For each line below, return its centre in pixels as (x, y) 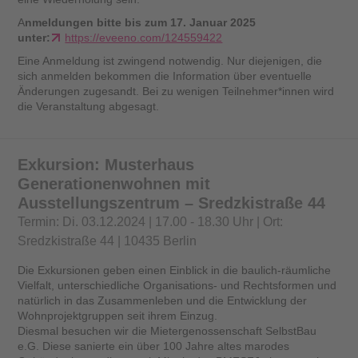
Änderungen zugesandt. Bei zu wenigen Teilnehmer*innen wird (176, 91)
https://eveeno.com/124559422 (144, 38)
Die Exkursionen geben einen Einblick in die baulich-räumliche (175, 270)
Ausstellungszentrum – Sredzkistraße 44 (172, 203)
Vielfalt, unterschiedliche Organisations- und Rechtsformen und (177, 285)
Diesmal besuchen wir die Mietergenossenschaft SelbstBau (167, 330)
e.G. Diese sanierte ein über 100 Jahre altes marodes (154, 346)
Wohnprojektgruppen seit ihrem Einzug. (118, 315)
